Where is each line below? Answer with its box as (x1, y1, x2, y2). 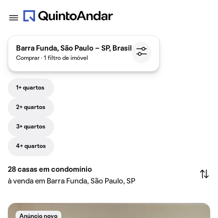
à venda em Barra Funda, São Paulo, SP (8, 178, 135, 185)
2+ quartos (16, 105, 45, 110)
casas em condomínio (18, 166, 92, 173)
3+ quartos (16, 125, 45, 129)
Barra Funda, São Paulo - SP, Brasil (16, 45, 132, 52)
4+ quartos (16, 144, 46, 149)
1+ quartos (16, 86, 44, 91)
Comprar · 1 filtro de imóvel (16, 55, 88, 61)
